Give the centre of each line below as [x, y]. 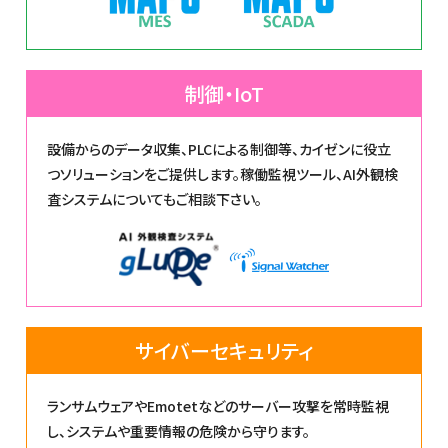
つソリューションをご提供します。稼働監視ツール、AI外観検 [223, 173]
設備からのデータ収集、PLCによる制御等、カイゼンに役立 [219, 148]
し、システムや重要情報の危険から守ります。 [179, 430]
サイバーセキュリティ [223, 350]
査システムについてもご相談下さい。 [155, 198]
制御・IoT [223, 93]
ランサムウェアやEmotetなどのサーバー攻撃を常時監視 [218, 405]
